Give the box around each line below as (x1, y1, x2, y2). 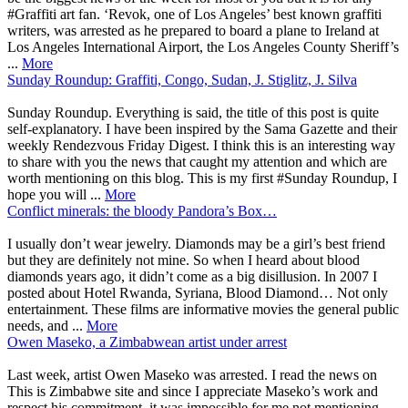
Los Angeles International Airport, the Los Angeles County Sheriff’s (7, 38, 399, 55)
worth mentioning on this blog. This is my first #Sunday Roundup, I (7, 169, 397, 186)
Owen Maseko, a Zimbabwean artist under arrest (7, 333, 287, 350)
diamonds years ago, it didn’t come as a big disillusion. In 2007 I (7, 268, 377, 284)
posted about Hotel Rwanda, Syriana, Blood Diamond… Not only (7, 284, 388, 301)
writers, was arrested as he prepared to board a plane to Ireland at (7, 22, 379, 38)
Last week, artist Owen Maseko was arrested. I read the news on (7, 366, 377, 382)
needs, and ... (7, 317, 87, 333)
